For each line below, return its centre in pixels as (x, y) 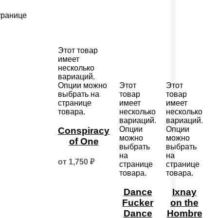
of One (84, 142)
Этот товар (78, 51)
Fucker (138, 203)
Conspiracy (84, 131)
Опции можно (82, 86)
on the (184, 203)
